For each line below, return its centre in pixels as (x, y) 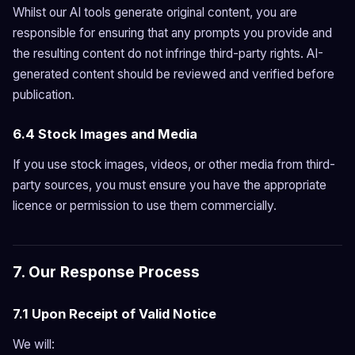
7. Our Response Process (106, 272)
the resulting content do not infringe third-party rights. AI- (168, 53)
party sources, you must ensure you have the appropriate (170, 185)
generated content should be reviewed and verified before (174, 74)
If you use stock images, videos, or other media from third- (174, 164)
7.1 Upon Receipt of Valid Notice (115, 314)
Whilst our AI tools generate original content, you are (155, 12)
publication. (44, 95)
